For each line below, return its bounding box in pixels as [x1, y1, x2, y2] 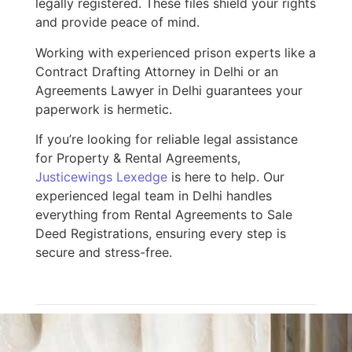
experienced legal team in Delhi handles [35, 188, 272, 204]
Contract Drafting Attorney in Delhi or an [35, 63, 278, 79]
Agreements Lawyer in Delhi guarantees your [35, 82, 302, 98]
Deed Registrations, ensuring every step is [35, 225, 286, 242]
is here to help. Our [167, 169, 284, 185]
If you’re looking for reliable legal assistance [35, 131, 298, 148]
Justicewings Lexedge [35, 169, 167, 185]
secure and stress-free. [35, 244, 172, 261]
